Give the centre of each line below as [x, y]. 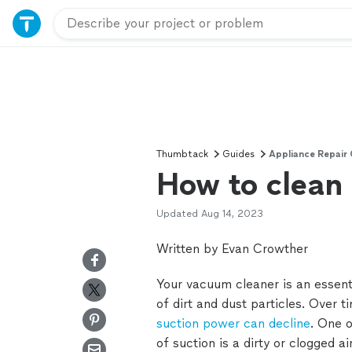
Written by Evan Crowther [232, 249]
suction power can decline [233, 323]
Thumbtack [182, 154]
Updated [177, 214]
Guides [238, 154]
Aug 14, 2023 [232, 214]
